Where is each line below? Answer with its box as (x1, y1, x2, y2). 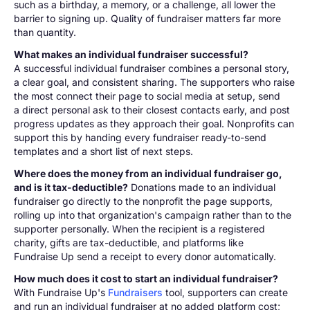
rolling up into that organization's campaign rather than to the (14, 209, 291, 221)
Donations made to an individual (128, 181, 275, 193)
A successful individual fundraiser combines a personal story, (14, 62, 289, 74)
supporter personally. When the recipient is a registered (14, 223, 265, 235)
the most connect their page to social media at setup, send (14, 90, 280, 102)
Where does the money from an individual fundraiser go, (14, 167, 282, 179)
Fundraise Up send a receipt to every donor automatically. (14, 250, 276, 262)
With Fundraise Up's (14, 286, 108, 298)
